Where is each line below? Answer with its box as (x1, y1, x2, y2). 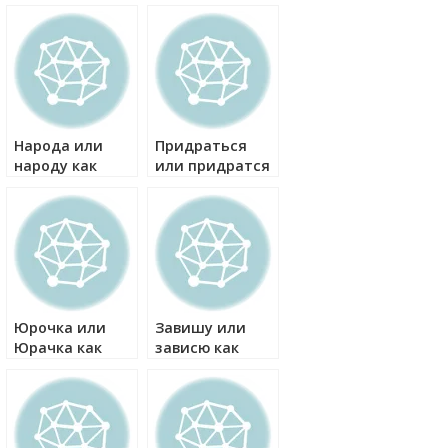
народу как (14, 156, 97, 175)
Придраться (155, 136, 247, 155)
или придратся (155, 156, 270, 175)
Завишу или (155, 318, 246, 337)
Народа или (14, 136, 103, 155)
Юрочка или (14, 318, 106, 337)
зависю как (155, 338, 239, 357)
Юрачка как (14, 338, 102, 357)
